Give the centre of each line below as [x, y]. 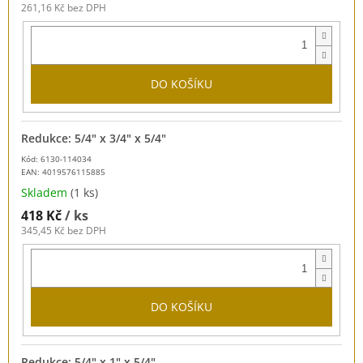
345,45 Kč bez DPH [64, 231]
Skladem [46, 193]
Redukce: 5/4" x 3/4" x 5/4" [94, 139]
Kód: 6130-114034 [56, 159]
